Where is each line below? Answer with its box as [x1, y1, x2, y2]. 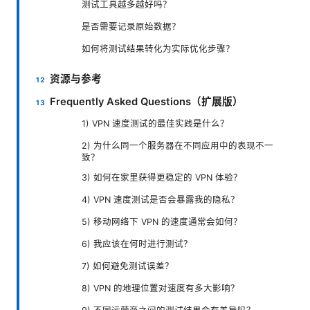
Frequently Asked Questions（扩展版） [50, 95, 244, 109]
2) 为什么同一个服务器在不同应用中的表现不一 [82, 140, 273, 152]
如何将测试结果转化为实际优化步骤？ [82, 44, 235, 55]
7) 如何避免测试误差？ [82, 261, 174, 272]
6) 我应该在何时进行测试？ [82, 239, 192, 250]
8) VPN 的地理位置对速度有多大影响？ [82, 283, 239, 294]
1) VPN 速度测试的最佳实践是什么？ [82, 118, 229, 129]
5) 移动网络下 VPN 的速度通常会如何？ [82, 217, 242, 228]
